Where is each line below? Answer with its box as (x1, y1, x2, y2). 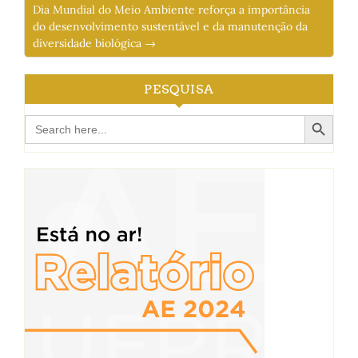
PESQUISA (144, 81, 214, 97)
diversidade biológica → (33, 35, 156, 50)
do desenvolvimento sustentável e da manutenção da (33, 18, 308, 34)
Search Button (304, 106, 339, 121)
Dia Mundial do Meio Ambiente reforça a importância (33, 2, 310, 17)
